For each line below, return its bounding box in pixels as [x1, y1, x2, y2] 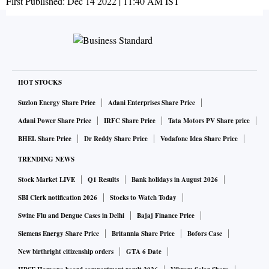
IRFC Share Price [104, 116, 156, 126]
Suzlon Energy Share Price [18, 98, 95, 108]
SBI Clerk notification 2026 [18, 193, 97, 203]
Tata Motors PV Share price [168, 116, 250, 126]
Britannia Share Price [112, 229, 175, 239]
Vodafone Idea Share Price [160, 134, 238, 144]
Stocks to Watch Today [110, 193, 177, 203]
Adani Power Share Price [18, 116, 91, 126]
